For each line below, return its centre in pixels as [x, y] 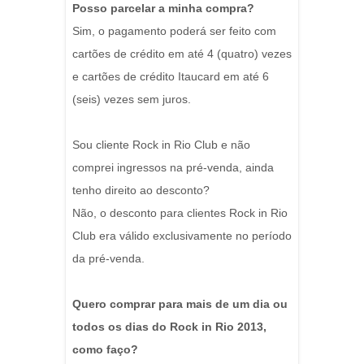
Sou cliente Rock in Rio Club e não [161, 145]
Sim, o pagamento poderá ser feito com [174, 31]
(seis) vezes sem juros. [132, 100]
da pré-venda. [108, 259]
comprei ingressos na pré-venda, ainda [173, 168]
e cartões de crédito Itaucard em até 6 [171, 77]
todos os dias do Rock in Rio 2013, [169, 327]
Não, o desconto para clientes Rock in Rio [180, 213]
